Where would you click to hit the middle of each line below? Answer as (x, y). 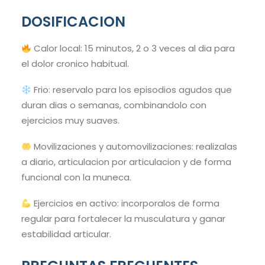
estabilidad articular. (66, 234)
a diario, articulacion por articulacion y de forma (126, 162)
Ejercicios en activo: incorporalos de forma (126, 203)
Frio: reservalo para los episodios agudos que (132, 90)
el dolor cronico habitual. (75, 64)
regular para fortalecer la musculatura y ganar (123, 219)
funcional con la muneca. (76, 177)
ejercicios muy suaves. (70, 121)
